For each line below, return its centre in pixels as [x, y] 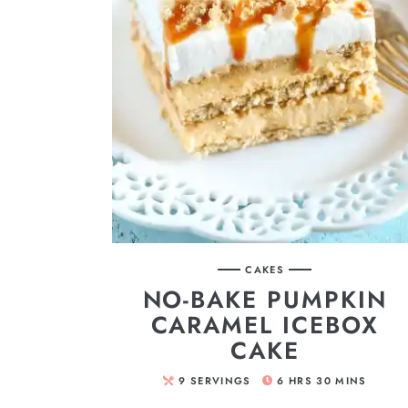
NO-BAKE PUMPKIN [265, 300]
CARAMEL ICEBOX [265, 326]
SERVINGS [221, 381]
